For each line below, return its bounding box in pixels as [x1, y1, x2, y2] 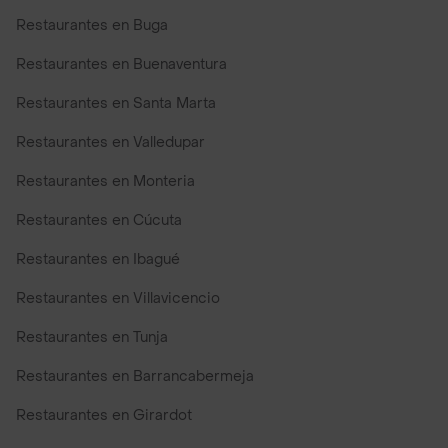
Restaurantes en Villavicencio [16, 289, 220, 309]
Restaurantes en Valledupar [16, 133, 205, 153]
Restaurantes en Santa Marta [16, 94, 216, 114]
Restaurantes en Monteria [16, 172, 195, 192]
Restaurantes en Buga [16, 16, 168, 36]
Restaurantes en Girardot [16, 406, 192, 426]
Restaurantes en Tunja [16, 328, 168, 348]
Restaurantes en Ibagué [16, 250, 180, 270]
